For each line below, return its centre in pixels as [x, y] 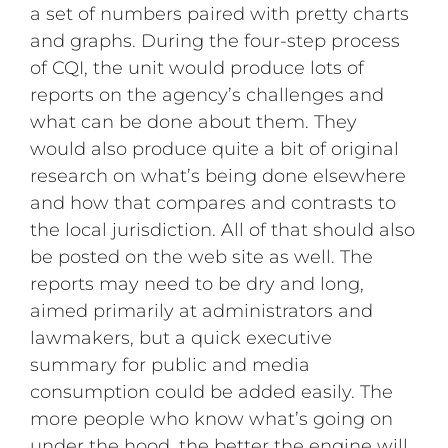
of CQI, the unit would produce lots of [197, 68]
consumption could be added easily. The [212, 392]
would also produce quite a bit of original [215, 149]
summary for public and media [170, 365]
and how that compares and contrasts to [213, 203]
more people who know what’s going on [212, 419]
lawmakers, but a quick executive [181, 338]
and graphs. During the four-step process [215, 41]
